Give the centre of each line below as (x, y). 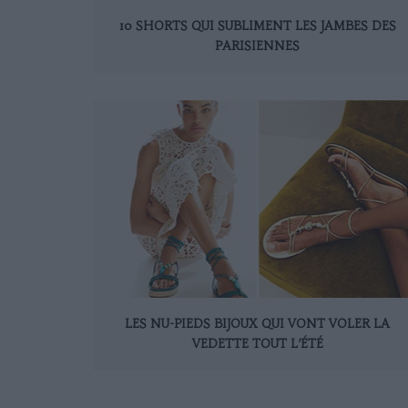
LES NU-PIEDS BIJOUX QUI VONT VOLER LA (257, 324)
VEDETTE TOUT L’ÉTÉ (257, 344)
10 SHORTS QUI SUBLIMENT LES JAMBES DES (257, 25)
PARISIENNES (257, 46)
